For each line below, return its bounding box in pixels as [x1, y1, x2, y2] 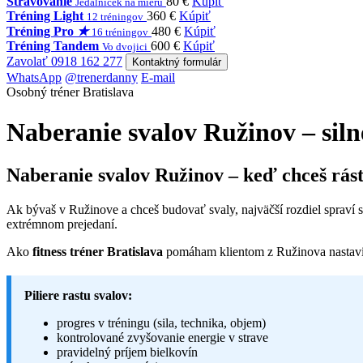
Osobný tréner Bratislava [6, 85, 134, 100]
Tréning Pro [6, 24, 77, 39]
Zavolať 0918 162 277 [6, 54, 122, 69]
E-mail [141, 70, 175, 85]
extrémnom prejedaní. [6, 217, 117, 232]
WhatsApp [6, 70, 62, 85]
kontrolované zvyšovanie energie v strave [57, 331, 268, 345]
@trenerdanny [65, 70, 138, 85]
